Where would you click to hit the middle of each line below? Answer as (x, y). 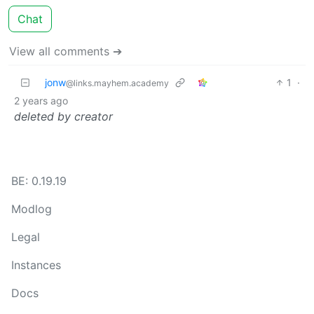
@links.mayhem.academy (117, 83)
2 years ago (41, 100)
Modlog (32, 209)
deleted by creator (63, 116)
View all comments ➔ (66, 51)
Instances (36, 265)
